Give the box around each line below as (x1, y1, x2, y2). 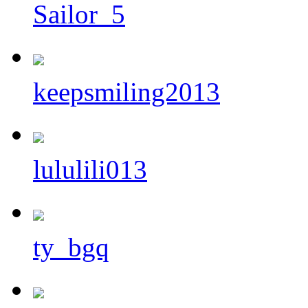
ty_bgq (33, 232, 109, 262)
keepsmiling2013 (33, 76, 220, 107)
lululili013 (33, 154, 147, 184)
